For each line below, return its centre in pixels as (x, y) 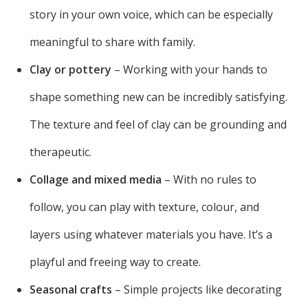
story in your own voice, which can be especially (152, 15)
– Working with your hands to (190, 70)
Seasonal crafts (71, 290)
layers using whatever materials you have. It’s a (151, 235)
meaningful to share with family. (113, 42)
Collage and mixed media (96, 180)
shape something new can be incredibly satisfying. (159, 97)
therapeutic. (61, 152)
